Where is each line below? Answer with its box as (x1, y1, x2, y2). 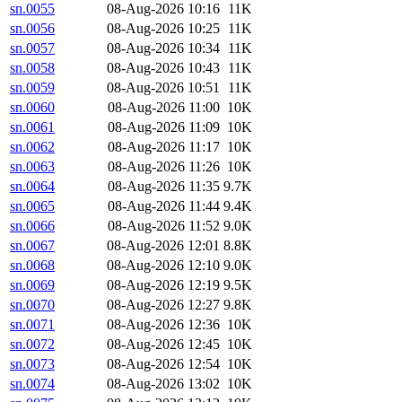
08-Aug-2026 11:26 (108, 159, 220, 175)
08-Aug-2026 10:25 (107, 21, 220, 37)
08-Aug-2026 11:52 (108, 218, 220, 234)
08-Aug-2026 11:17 (108, 139, 220, 155)
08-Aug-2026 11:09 (108, 119, 220, 135)
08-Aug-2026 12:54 (107, 356, 220, 372)
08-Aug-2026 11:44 (108, 198, 220, 214)
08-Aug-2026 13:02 (107, 376, 220, 392)
